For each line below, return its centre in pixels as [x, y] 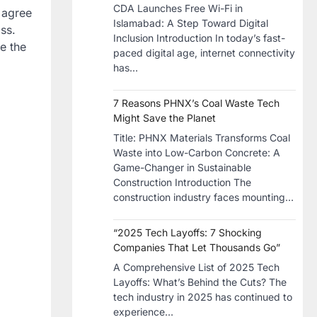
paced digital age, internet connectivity [204, 53]
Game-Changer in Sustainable [182, 167]
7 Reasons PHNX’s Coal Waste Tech [196, 103]
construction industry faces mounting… [203, 197]
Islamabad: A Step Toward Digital [191, 23]
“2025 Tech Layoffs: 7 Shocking [188, 232]
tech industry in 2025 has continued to [203, 297]
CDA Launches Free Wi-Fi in [178, 8]
